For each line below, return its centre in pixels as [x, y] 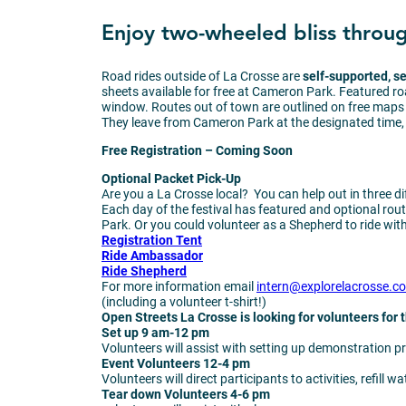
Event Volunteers [152, 363]
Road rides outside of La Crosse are [202, 77]
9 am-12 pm [175, 332]
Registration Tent [152, 240]
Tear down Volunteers [166, 394]
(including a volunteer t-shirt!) [184, 301]
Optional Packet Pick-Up [171, 178]
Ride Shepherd [144, 271]
